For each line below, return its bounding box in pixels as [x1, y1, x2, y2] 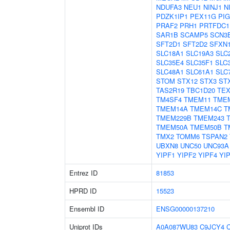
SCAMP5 [180, 30, 208, 40]
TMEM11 [184, 94, 211, 104]
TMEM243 [194, 113, 224, 123]
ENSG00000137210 [156, 204, 215, 214]
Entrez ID [69, 168, 98, 178]
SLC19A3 [186, 48, 214, 58]
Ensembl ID [69, 204, 104, 214]
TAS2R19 [156, 85, 184, 95]
